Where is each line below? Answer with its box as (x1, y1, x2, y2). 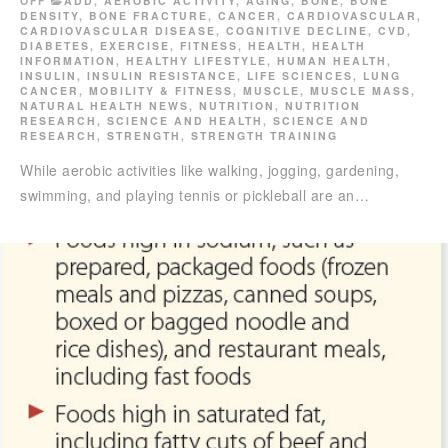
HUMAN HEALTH (277, 53, 387, 69)
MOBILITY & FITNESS (89, 83, 233, 99)
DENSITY (20, 8, 79, 24)
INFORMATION (20, 53, 116, 69)
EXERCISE (100, 38, 170, 54)
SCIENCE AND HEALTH (107, 113, 263, 129)
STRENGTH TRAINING (191, 128, 338, 144)
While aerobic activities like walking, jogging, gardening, (20, 160, 399, 181)
